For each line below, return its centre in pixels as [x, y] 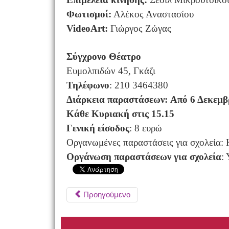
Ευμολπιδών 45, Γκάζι [111, 71]
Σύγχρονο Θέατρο [104, 56]
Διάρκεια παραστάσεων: [117, 99]
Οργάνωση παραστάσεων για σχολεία [144, 156]
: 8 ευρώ [145, 128]
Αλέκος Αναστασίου [152, 14]
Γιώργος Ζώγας [139, 28]
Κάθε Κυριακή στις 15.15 [120, 113]
